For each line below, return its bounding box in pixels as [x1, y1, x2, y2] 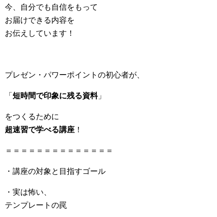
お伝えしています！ [5, 29, 75, 38]
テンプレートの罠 [5, 201, 67, 210]
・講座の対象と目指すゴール [5, 167, 106, 176]
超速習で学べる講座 [5, 125, 75, 134]
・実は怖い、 [5, 188, 51, 197]
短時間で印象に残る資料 [13, 92, 98, 100]
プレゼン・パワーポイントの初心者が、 [5, 71, 144, 79]
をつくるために [5, 112, 59, 121]
